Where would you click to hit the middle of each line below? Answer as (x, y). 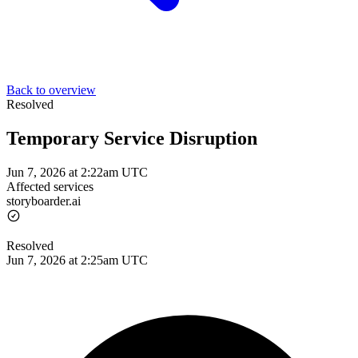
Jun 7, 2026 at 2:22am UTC (77, 172)
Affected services (50, 186)
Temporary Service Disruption (132, 138)
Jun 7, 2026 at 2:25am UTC (77, 260)
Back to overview (51, 90)
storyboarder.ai (44, 201)
